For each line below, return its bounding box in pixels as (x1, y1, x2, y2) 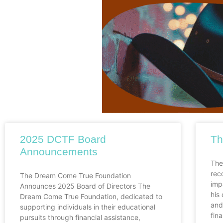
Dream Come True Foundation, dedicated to (20, 192, 162, 201)
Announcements (20, 146, 98, 158)
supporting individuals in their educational (20, 203, 155, 212)
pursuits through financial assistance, (20, 213, 140, 222)
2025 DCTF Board (20, 133, 106, 145)
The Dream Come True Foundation (20, 171, 131, 180)
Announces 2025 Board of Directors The (20, 182, 150, 191)
